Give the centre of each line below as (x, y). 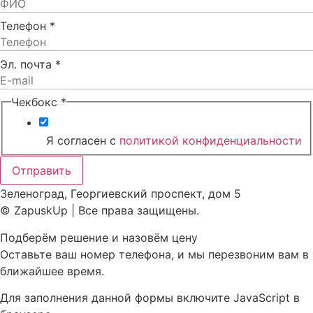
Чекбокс (36, 102)
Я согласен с (79, 140)
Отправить (42, 171)
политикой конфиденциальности (211, 140)
